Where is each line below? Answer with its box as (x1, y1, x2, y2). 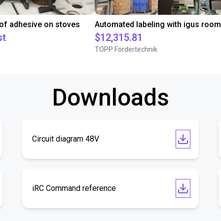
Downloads (52, 83, 169, 111)
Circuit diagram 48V (32, 134, 100, 144)
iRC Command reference (32, 184, 116, 193)
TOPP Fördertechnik (95, 45, 157, 53)
